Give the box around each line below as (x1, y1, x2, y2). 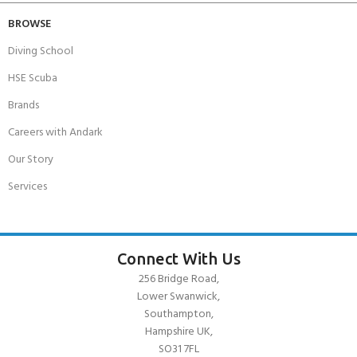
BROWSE (8, 14, 51, 33)
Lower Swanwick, (137, 287, 220, 306)
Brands (8, 96, 39, 115)
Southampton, (143, 304, 214, 324)
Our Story (8, 150, 53, 169)
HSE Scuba (8, 69, 57, 88)
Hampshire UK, (144, 322, 213, 341)
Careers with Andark (8, 123, 103, 142)
